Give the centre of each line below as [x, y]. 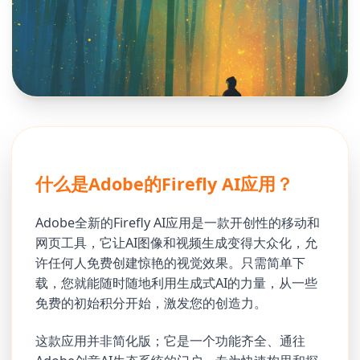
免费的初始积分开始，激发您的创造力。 [151, 303]
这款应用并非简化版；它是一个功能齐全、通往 [171, 340]
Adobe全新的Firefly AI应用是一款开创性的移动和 [178, 223]
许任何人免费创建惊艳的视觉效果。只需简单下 [171, 263]
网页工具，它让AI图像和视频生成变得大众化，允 [177, 243]
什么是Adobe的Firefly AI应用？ [165, 184]
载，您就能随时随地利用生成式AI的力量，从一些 [177, 283]
